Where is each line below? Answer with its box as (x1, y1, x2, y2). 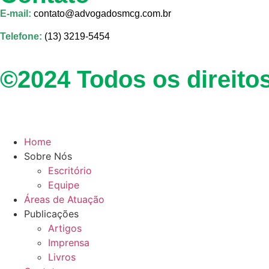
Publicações (24, 207, 79, 220)
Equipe (48, 178, 79, 191)
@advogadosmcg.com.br (65, 8, 171, 19)
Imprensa (48, 236, 89, 249)
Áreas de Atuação (24, 193, 104, 205)
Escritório (48, 164, 92, 177)
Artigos (48, 222, 82, 234)
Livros (48, 250, 76, 263)
